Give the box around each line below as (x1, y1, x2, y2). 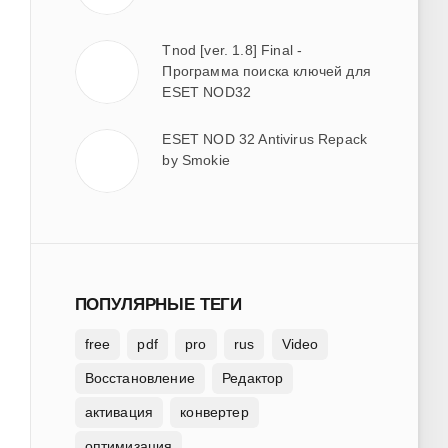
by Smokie (162, 151, 230, 168)
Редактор (222, 370, 284, 387)
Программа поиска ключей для (162, 62, 371, 79)
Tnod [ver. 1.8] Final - (162, 41, 303, 58)
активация (84, 404, 154, 421)
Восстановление (84, 370, 195, 387)
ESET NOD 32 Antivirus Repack (162, 130, 368, 147)
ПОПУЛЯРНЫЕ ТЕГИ (74, 294, 243, 314)
